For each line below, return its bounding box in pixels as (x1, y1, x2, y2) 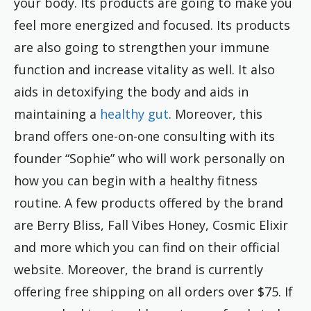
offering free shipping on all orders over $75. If (14, 283, 293, 300)
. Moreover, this (169, 105, 262, 122)
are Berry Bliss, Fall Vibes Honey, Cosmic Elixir (14, 216, 288, 233)
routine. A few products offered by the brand (14, 194, 283, 211)
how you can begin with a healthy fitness (14, 171, 258, 189)
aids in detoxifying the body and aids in (14, 83, 249, 100)
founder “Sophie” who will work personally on (14, 149, 285, 167)
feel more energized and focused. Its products (14, 16, 290, 33)
